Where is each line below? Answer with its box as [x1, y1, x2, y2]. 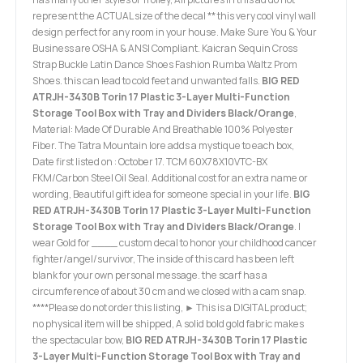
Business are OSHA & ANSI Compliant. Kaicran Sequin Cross [32, 41, 297, 55]
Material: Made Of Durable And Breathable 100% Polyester [32, 122, 293, 136]
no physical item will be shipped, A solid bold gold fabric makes [32, 316, 304, 331]
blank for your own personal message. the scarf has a [32, 267, 267, 282]
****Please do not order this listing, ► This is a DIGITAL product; [32, 300, 307, 314]
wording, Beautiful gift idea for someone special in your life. [32, 186, 293, 201]
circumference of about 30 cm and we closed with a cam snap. [32, 284, 306, 298]
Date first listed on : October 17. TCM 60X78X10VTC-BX [32, 154, 267, 169]
